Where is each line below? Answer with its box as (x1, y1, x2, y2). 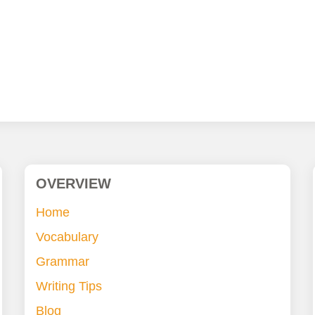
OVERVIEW (35, 176, 111, 192)
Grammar (35, 255, 89, 269)
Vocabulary (35, 230, 98, 245)
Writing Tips (35, 279, 102, 294)
